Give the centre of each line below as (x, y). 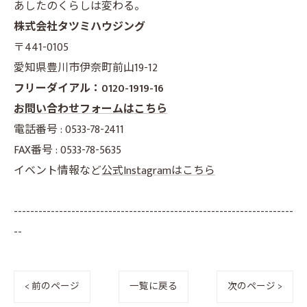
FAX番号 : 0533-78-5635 (67, 150)
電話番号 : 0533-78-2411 (69, 130)
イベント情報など (58, 171)
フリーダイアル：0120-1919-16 (89, 89)
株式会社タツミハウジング (79, 27)
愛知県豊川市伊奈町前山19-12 (86, 68)
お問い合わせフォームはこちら (90, 109)
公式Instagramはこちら (158, 171)
